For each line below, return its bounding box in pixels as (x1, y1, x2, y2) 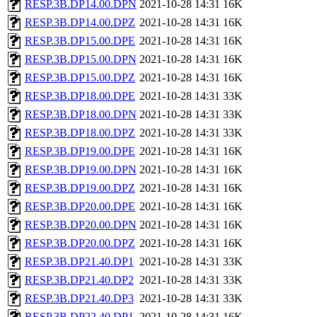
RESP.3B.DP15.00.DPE (25, 35, 135, 47)
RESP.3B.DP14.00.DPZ (25, 16, 135, 29)
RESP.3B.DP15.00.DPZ (25, 71, 135, 84)
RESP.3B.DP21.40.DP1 (25, 255, 134, 268)
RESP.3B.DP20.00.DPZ (25, 237, 135, 250)
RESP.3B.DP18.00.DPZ (25, 127, 135, 139)
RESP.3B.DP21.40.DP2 (25, 274, 134, 287)
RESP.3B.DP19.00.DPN (25, 163, 137, 176)
